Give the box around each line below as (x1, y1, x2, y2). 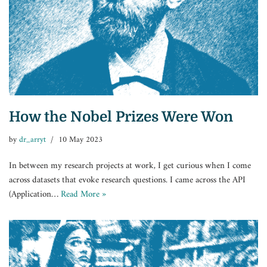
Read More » (61, 186, 106, 203)
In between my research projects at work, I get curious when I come (9, 157, 251, 174)
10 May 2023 (58, 132, 103, 147)
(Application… (9, 186, 61, 203)
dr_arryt (19, 132, 46, 147)
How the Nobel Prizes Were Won (9, 108, 233, 125)
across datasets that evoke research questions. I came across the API (9, 172, 246, 188)
